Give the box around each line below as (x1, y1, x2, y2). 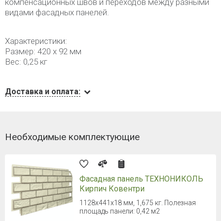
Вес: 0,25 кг (5, 57, 47, 67)
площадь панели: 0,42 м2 (79, 207, 160, 215)
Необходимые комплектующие (5, 131, 140, 143)
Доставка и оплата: (5, 87, 80, 96)
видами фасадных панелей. (5, 7, 109, 17)
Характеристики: (5, 36, 67, 46)
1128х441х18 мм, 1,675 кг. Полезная (79, 199, 196, 207)
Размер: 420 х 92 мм (5, 46, 81, 56)
